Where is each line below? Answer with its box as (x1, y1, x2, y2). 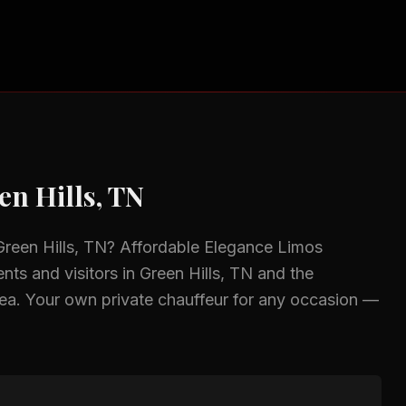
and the (253, 264, 314, 283)
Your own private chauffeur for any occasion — (25, 290, 379, 309)
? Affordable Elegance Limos (107, 237, 323, 256)
